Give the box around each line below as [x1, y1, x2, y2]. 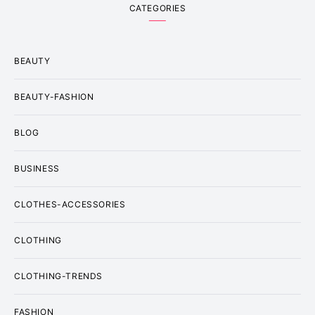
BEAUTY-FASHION [14, 91, 94, 102]
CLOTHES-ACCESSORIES [14, 199, 126, 210]
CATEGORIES [129, 3, 186, 13]
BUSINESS [14, 163, 60, 174]
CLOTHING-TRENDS [14, 271, 103, 281]
